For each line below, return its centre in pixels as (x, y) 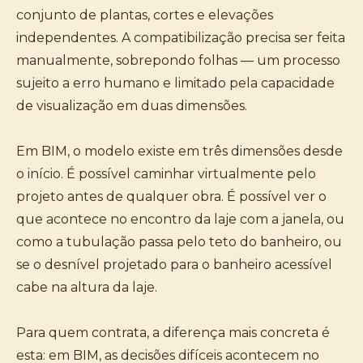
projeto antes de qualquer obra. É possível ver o (171, 196)
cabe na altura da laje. (87, 287)
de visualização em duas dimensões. (132, 106)
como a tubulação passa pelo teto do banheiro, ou (179, 242)
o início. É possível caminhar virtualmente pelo (166, 174)
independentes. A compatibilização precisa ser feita (181, 38)
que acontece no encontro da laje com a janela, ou (180, 219)
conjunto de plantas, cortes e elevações (145, 15)
